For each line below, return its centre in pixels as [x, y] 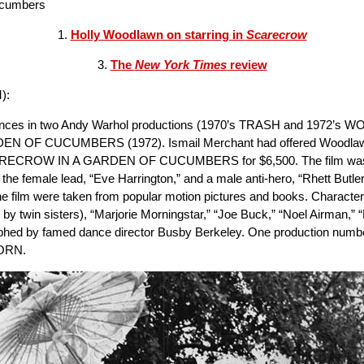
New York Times [180, 65]
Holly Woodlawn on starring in [158, 35]
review [247, 65]
